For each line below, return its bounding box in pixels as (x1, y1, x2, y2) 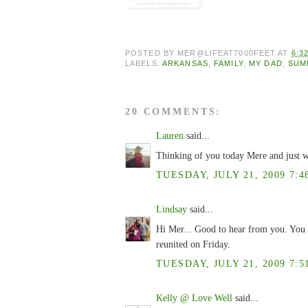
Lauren (156, 130, 184, 142)
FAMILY (214, 58, 243, 67)
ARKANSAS (162, 58, 208, 67)
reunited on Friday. (156, 239, 230, 250)
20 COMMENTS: (125, 105, 222, 117)
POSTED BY (125, 48, 178, 57)
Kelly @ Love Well (156, 291, 232, 303)
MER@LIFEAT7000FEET (177, 48, 276, 57)
